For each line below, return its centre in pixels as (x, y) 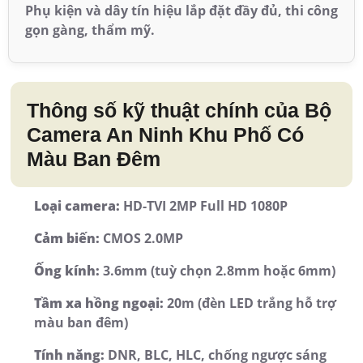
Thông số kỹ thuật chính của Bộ (179, 111)
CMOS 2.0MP (141, 239)
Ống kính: (67, 271)
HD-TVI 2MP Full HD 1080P (204, 206)
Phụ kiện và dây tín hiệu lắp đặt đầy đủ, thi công (181, 11)
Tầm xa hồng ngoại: (99, 303)
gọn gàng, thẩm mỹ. (90, 30)
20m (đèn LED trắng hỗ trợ (250, 303)
